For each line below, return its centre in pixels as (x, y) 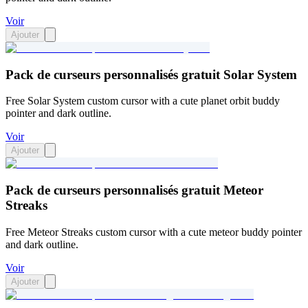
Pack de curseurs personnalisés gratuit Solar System (151, 74)
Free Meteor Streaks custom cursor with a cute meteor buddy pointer (154, 232)
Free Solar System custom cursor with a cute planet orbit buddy (143, 101)
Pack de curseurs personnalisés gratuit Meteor (134, 190)
